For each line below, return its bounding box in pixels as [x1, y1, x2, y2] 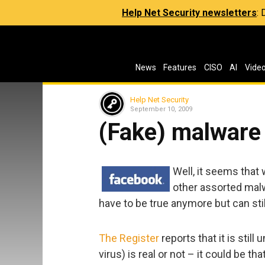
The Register [99, 231, 159, 244]
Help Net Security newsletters [122, 7, 257, 18]
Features [163, 63, 197, 72]
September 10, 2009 [130, 105, 192, 113]
